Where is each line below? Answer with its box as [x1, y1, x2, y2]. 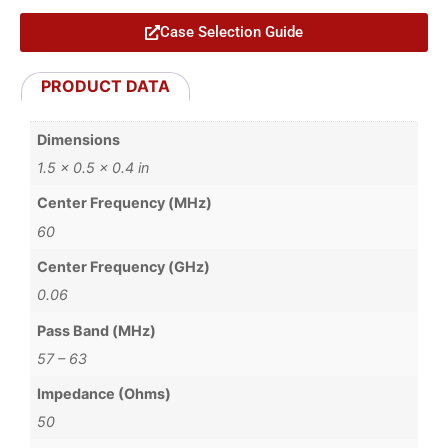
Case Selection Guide [160, 23, 303, 42]
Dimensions [37, 130, 121, 148]
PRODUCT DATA [41, 75, 171, 96]
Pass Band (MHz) [37, 321, 157, 339]
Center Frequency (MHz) [37, 194, 213, 212]
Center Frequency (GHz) [37, 257, 211, 275]
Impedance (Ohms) [37, 385, 172, 403]
